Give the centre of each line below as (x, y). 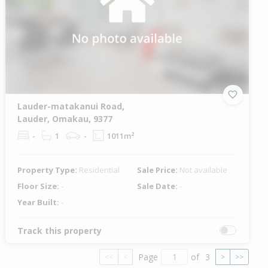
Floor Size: (39, 186)
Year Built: (39, 202)
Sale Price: (158, 170)
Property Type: (48, 170)
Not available (203, 170)
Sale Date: (158, 186)
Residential (100, 170)
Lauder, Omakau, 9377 (65, 118)
